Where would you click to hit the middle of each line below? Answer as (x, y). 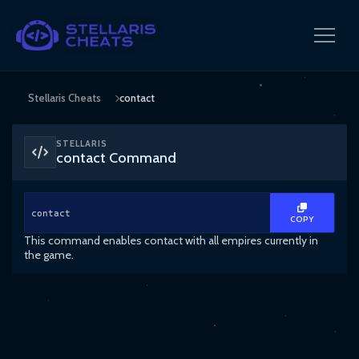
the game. (49, 255)
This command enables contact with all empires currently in (171, 240)
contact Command (116, 158)
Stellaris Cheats (65, 98)
